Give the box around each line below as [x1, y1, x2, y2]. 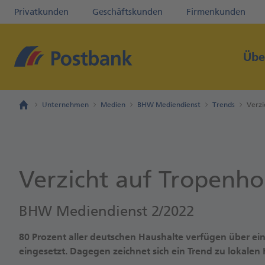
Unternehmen [42, 101, 89, 109]
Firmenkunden [186, 7, 245, 17]
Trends [212, 101, 235, 109]
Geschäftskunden [92, 7, 163, 17]
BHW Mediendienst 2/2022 [19, 203, 194, 219]
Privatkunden [14, 7, 69, 17]
